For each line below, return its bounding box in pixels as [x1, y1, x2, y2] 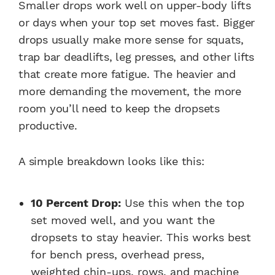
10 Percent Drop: [31, 196, 121, 209]
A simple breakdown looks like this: [18, 154, 204, 168]
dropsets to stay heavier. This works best [31, 230, 251, 244]
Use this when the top [121, 196, 244, 209]
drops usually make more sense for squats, [18, 33, 244, 46]
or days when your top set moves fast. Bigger [18, 15, 255, 29]
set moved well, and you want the [31, 213, 215, 227]
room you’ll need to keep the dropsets [18, 101, 220, 115]
